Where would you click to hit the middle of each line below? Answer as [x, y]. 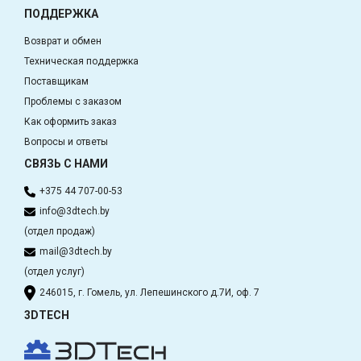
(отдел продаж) [60, 232]
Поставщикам [56, 82]
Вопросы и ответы [66, 142]
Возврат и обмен [63, 41]
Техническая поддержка [81, 62]
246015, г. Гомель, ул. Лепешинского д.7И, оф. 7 [149, 292]
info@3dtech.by [75, 212]
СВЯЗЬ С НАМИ [66, 164]
